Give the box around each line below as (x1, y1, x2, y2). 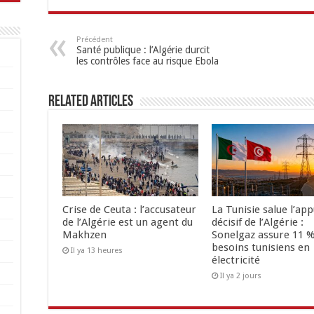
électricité (211, 254, 260, 267)
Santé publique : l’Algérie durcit (76, 44, 210, 55)
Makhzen (62, 228, 107, 242)
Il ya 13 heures (71, 246, 123, 256)
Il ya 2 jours (219, 271, 261, 281)
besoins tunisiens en (211, 241, 310, 254)
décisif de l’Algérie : (211, 216, 303, 229)
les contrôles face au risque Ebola (76, 55, 219, 67)
